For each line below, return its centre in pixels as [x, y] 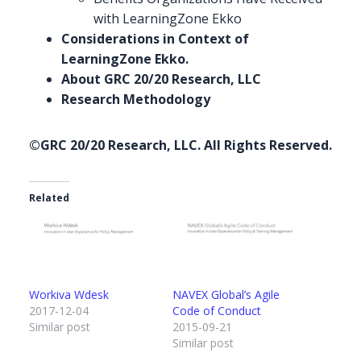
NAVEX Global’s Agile [226, 295]
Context [205, 38]
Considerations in [120, 38]
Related [49, 197]
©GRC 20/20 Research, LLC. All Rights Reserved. [180, 145]
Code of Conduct [217, 311]
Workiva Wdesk [69, 295]
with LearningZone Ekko [168, 18]
